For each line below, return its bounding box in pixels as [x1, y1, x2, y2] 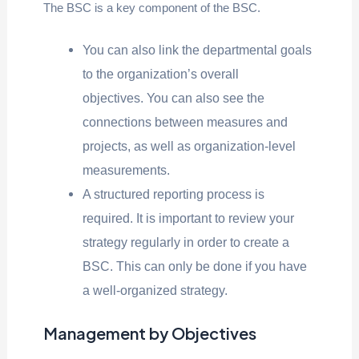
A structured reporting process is [83, 187, 265, 202]
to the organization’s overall [83, 67, 240, 82]
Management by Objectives [42, 322, 256, 343]
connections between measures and [83, 115, 288, 130]
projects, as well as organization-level [83, 139, 296, 154]
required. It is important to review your [83, 211, 295, 226]
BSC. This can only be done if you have [83, 259, 308, 274]
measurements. [83, 163, 171, 178]
